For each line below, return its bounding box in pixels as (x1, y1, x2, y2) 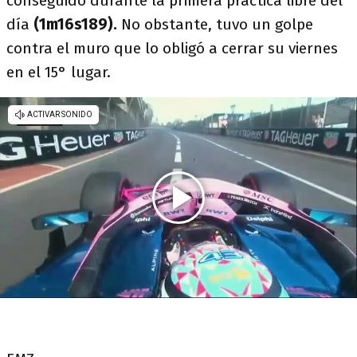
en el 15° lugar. (6, 63, 111, 82)
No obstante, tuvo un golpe (117, 15, 313, 34)
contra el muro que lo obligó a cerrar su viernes (6, 39, 338, 58)
